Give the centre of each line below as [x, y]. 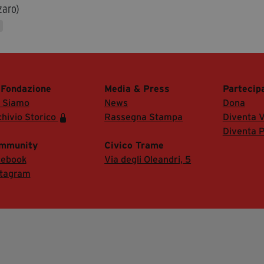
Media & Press [137, 88]
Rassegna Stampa [144, 116]
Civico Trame [134, 145]
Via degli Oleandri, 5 [148, 159]
